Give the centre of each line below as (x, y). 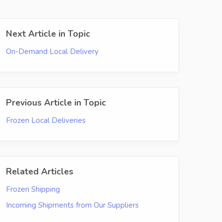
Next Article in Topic (48, 33)
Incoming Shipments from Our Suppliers (72, 205)
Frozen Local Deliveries (46, 120)
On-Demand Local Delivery (52, 51)
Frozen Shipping (33, 189)
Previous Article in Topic (56, 102)
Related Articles (40, 171)
